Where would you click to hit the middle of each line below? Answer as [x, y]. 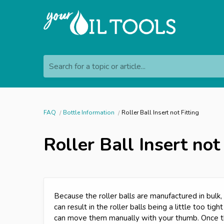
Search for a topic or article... [97, 66]
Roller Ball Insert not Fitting [160, 112]
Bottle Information [89, 112]
